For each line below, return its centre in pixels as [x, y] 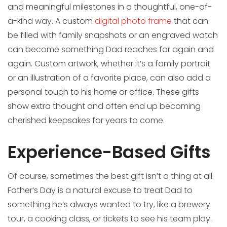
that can [190, 21]
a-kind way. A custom [51, 21]
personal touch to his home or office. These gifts [103, 92]
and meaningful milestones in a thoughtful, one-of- [110, 7]
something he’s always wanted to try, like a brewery [109, 205]
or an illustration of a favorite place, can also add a [109, 78]
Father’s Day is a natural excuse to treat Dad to [100, 191]
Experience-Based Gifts [109, 152]
